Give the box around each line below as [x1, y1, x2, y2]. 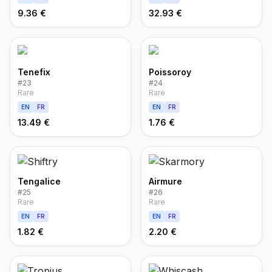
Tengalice [18, 176, 61, 186]
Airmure [149, 176, 182, 186]
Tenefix [18, 67, 50, 77]
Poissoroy [149, 67, 191, 77]
